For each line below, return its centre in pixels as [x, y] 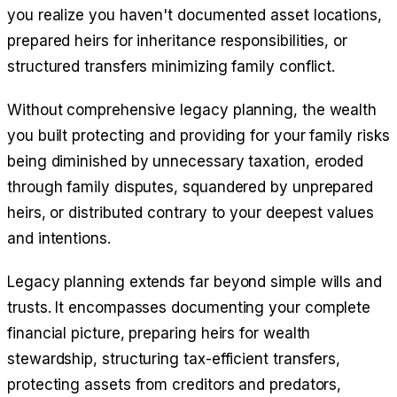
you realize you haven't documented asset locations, [195, 16]
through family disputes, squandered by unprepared [191, 187]
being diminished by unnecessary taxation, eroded [186, 162]
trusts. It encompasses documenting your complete [189, 308]
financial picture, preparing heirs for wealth [159, 334]
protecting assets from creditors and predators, [175, 385]
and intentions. [59, 239]
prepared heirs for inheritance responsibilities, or [177, 41]
